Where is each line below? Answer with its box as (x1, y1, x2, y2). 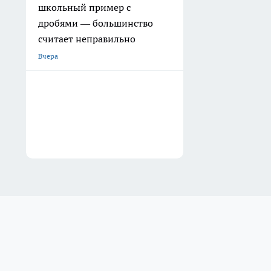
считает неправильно (38, 33, 135, 45)
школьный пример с (38, 1, 131, 14)
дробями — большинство (38, 17, 153, 30)
